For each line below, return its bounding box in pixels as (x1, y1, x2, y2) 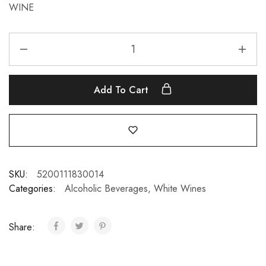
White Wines (154, 181, 206, 195)
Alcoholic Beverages (65, 181, 148, 195)
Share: (9, 220, 38, 234)
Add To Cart (94, 83, 151, 97)
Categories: (9, 181, 56, 195)
